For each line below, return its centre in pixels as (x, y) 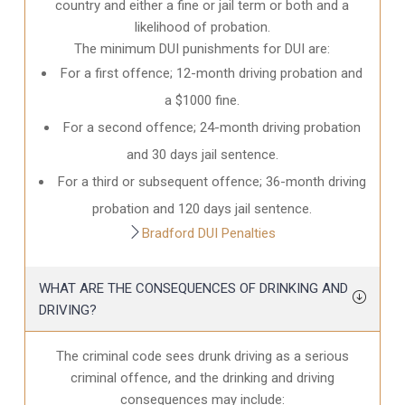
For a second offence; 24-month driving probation (212, 127)
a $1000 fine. (202, 100)
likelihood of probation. (202, 27)
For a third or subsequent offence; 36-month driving (212, 181)
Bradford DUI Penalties (209, 233)
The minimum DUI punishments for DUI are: (202, 48)
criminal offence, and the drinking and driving (202, 377)
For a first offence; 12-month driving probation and (212, 73)
